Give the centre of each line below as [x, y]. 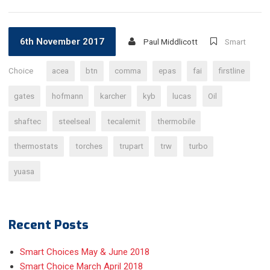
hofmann [67, 96]
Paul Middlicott [170, 42]
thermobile [176, 121]
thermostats [36, 146]
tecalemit [124, 121]
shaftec [28, 121]
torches [89, 146]
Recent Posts [49, 225]
